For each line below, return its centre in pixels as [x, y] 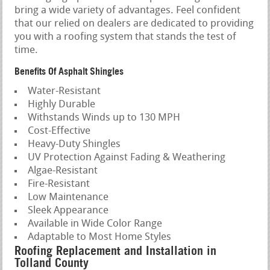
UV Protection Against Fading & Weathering [127, 157]
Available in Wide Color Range [95, 224]
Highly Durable [62, 104]
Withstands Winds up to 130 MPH [104, 118]
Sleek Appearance [68, 210]
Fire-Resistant [59, 184]
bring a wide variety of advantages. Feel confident [128, 10]
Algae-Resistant [63, 171]
